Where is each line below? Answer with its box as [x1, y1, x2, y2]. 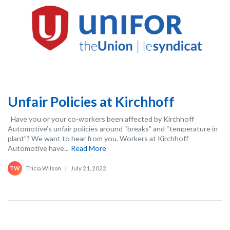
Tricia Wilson [26, 164, 61, 171]
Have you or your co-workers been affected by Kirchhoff [8, 114, 194, 123]
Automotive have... [8, 143, 69, 152]
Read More [71, 143, 106, 152]
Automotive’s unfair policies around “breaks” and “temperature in [8, 124, 218, 133]
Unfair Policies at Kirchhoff [8, 93, 175, 110]
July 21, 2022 [71, 164, 106, 171]
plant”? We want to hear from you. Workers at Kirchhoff [8, 133, 188, 143]
